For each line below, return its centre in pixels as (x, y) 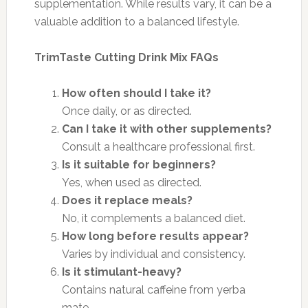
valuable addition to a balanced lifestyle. (136, 21)
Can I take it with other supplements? (166, 129)
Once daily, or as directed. (126, 111)
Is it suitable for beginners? (139, 164)
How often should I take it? (136, 93)
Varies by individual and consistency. (153, 254)
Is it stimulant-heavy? (121, 272)
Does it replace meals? (127, 200)
